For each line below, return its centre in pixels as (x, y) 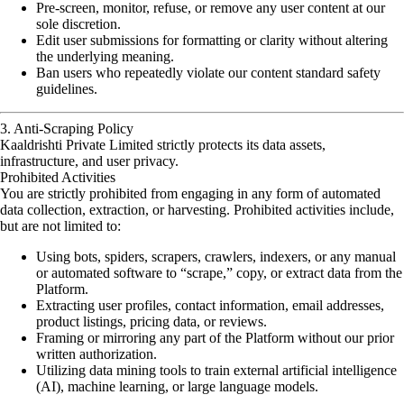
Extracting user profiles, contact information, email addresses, (210, 305)
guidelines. (67, 89)
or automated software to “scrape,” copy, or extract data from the (219, 273)
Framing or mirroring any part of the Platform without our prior (215, 338)
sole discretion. (78, 24)
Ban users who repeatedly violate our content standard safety (208, 73)
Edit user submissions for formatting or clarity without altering (212, 40)
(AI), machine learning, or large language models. (177, 386)
